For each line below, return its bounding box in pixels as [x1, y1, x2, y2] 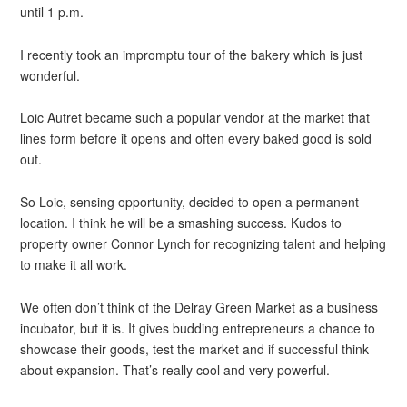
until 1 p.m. [20, 3, 84, 22]
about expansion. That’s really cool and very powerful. [20, 360, 331, 379]
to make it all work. [20, 255, 128, 273]
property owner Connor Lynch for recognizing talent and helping [20, 234, 387, 253]
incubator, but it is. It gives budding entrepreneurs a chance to [20, 318, 376, 337]
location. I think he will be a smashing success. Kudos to [20, 213, 342, 232]
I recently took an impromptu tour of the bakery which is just [20, 45, 363, 64]
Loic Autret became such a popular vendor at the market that [20, 108, 371, 127]
